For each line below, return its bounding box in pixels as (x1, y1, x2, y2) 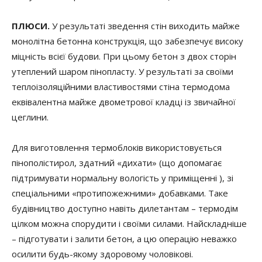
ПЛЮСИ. (12, 20, 50, 32)
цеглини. (12, 111, 49, 123)
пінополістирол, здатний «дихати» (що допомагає (12, 157, 222, 168)
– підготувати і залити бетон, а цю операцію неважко (12, 233, 237, 244)
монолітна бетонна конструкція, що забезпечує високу (12, 35, 243, 47)
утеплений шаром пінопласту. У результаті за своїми (12, 65, 233, 77)
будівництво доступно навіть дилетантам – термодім (12, 202, 238, 214)
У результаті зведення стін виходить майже (50, 20, 240, 32)
